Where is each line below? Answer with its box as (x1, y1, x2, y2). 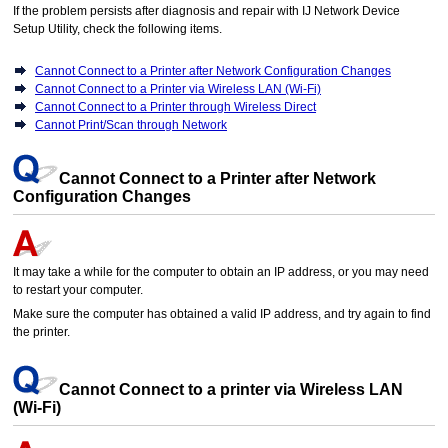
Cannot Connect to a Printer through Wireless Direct (35, 100, 317, 115)
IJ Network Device (302, 4, 401, 19)
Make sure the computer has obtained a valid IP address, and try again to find (13, 307, 432, 322)
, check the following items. (77, 22, 223, 37)
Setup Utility (13, 22, 78, 37)
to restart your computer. (13, 283, 144, 298)
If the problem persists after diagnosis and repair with (13, 4, 303, 19)
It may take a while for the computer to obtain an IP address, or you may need (13, 265, 430, 280)
